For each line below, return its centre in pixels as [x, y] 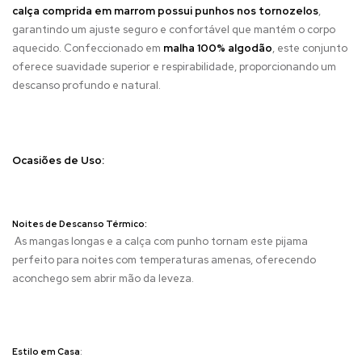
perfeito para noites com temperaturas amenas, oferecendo [164, 259]
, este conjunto [310, 48]
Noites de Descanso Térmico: [80, 223]
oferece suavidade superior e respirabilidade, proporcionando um [174, 66]
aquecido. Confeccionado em [88, 48]
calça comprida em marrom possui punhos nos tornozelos [165, 11]
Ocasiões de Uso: [59, 160]
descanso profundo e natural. [88, 85]
